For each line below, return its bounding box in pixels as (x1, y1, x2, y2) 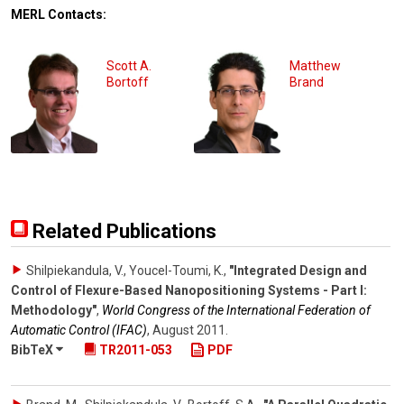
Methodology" (11, 302, 96, 317)
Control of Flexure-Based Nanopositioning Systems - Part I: (11, 282, 367, 298)
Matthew (289, 59, 341, 74)
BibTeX (11, 342, 56, 357)
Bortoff (106, 75, 149, 90)
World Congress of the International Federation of (102, 302, 371, 317)
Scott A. (106, 59, 151, 74)
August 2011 (152, 322, 225, 337)
